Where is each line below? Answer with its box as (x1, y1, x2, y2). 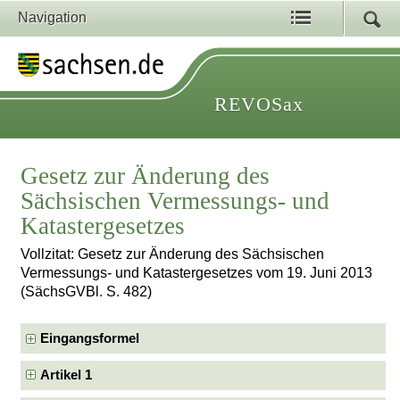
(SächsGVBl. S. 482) (21, 284, 153, 300)
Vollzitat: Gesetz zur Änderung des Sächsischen (21, 246, 325, 262)
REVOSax (214, 93, 304, 115)
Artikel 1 (40, 368, 93, 382)
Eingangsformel (40, 330, 140, 346)
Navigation (18, 10, 87, 25)
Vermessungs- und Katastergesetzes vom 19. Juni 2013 (21, 265, 373, 281)
